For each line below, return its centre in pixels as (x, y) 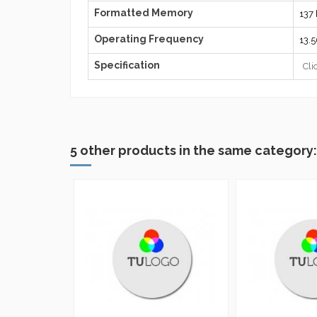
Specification (127, 65)
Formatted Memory (144, 12)
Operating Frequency (149, 39)
